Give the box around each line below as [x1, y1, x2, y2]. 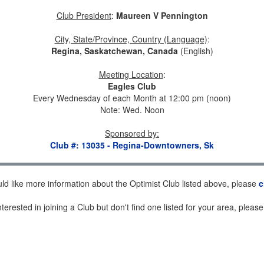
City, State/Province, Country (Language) [54, 33, 207, 45]
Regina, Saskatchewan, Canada [51, 45, 178, 57]
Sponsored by [105, 127, 157, 139]
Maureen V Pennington [115, 9, 208, 21]
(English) [177, 45, 213, 57]
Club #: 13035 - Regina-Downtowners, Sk [50, 139, 214, 151]
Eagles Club [108, 80, 156, 92]
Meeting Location [98, 68, 163, 80]
